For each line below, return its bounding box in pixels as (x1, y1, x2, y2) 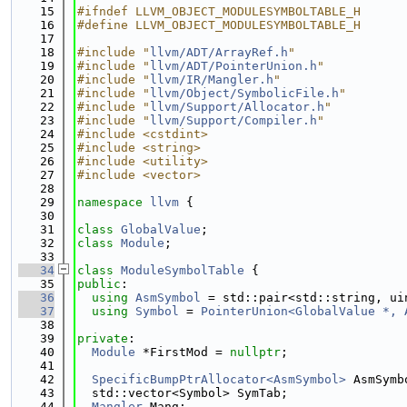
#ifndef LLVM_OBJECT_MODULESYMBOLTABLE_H (77, 5, 361, 18)
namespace (77, 195, 150, 209)
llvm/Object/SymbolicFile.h (150, 86, 339, 100)
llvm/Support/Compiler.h (150, 114, 317, 127)
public (77, 277, 121, 291)
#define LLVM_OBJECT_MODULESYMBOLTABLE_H (77, 18, 361, 32)
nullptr (230, 345, 281, 359)
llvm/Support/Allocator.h (150, 100, 324, 114)
